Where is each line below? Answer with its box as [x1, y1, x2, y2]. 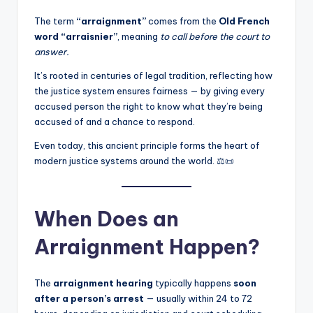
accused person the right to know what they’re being [34, 100, 263, 112]
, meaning [117, 30, 160, 42]
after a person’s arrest [34, 292, 144, 304]
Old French [219, 15, 270, 27]
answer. [34, 45, 69, 57]
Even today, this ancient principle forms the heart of [34, 139, 260, 151]
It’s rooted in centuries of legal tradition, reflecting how [34, 69, 272, 81]
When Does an [34, 205, 179, 232]
